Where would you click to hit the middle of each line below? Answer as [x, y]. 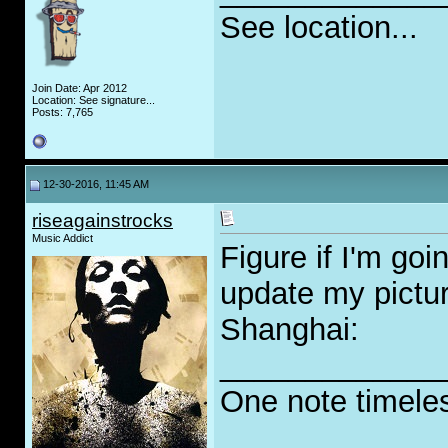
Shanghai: [289, 330]
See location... [319, 28]
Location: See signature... [93, 100]
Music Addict [62, 238]
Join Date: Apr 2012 [79, 88]
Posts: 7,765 [62, 112]
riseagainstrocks [102, 220]
